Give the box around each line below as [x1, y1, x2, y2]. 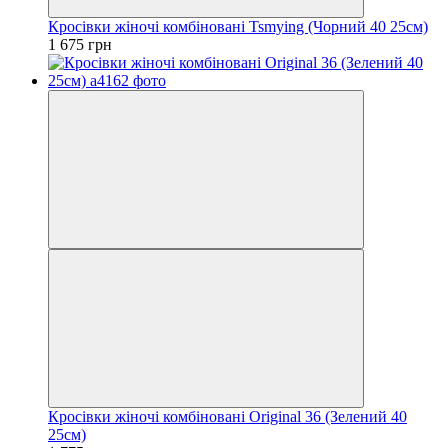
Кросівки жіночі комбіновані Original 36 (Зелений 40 [48, 407, 407, 425]
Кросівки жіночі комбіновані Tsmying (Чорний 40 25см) [48, 17, 428, 35]
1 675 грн [48, 35, 112, 53]
